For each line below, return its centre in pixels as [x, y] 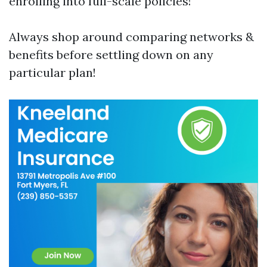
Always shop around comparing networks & [131, 37]
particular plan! [52, 72]
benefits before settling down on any [111, 55]
